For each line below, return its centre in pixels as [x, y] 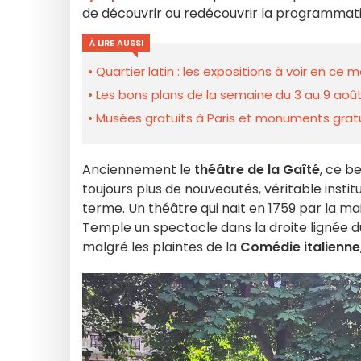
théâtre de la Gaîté [257, 170]
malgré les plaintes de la [161, 247]
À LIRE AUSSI [116, 43]
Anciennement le [138, 170]
